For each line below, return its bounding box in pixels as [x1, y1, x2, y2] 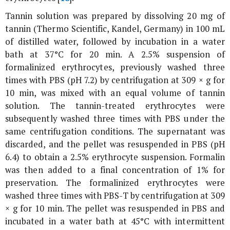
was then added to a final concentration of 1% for [5, 164, 225, 176]
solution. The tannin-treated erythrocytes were [5, 100, 225, 112]
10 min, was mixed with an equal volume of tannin [5, 87, 225, 99]
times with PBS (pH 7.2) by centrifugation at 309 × [5, 74, 206, 86]
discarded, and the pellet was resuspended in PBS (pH [5, 139, 225, 150]
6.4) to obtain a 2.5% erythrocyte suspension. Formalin [5, 151, 225, 163]
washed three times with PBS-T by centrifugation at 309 [5, 190, 225, 202]
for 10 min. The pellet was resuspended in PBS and [17, 203, 225, 215]
